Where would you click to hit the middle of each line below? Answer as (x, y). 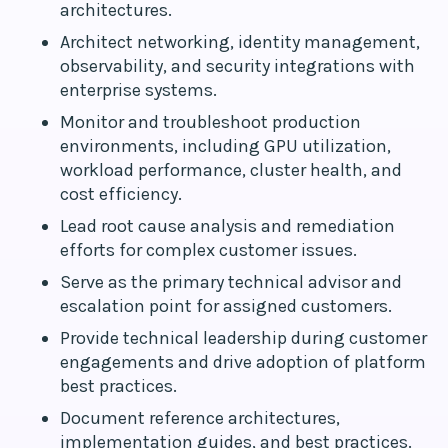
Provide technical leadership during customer (243, 338)
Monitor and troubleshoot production (210, 122)
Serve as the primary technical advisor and (231, 282)
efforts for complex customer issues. (208, 250)
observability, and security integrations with (237, 66)
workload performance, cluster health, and (231, 170)
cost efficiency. (121, 194)
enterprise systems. (138, 90)
